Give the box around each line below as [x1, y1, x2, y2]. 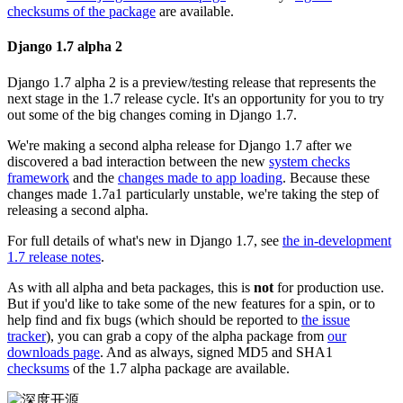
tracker [7, 327, 46, 344]
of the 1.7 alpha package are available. [69, 360, 290, 376]
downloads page [7, 344, 100, 360]
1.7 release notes [7, 248, 101, 264]
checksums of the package [7, 4, 156, 20]
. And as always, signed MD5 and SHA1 [100, 344, 333, 360]
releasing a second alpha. [7, 201, 148, 218]
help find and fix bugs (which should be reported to [7, 311, 301, 327]
